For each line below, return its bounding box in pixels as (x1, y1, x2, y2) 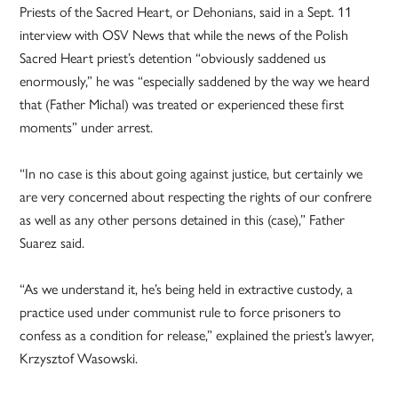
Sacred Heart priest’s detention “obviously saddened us (20, 47, 327, 68)
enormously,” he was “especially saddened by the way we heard (20, 70, 370, 92)
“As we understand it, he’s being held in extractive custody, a (20, 278, 354, 299)
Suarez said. (20, 232, 85, 253)
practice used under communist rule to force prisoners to (20, 301, 342, 322)
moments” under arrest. (20, 116, 154, 138)
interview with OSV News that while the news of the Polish (20, 24, 349, 45)
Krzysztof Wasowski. (20, 347, 139, 369)
